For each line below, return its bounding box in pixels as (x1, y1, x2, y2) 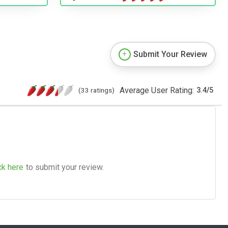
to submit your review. (26, 162, 104, 172)
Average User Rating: (120, 85, 194, 95)
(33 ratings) (78, 85, 115, 94)
